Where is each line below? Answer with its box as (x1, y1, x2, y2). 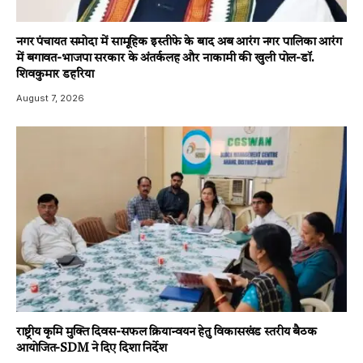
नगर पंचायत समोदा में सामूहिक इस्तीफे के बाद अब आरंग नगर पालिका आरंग (16, 36, 342, 49)
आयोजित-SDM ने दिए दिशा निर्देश (16, 343, 168, 356)
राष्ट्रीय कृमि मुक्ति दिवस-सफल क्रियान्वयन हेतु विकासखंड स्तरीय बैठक (16, 327, 317, 340)
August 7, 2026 (16, 92, 84, 104)
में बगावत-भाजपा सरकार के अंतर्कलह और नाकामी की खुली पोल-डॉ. (16, 52, 314, 65)
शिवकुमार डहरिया (16, 68, 94, 81)
